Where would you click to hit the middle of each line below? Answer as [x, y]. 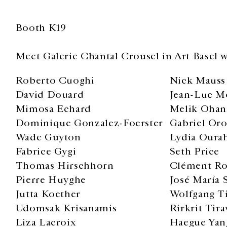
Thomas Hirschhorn [65, 165]
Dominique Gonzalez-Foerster [89, 123]
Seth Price [195, 151]
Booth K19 [41, 28]
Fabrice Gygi [46, 151]
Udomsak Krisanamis [66, 208]
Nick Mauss [198, 80]
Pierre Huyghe [51, 180]
